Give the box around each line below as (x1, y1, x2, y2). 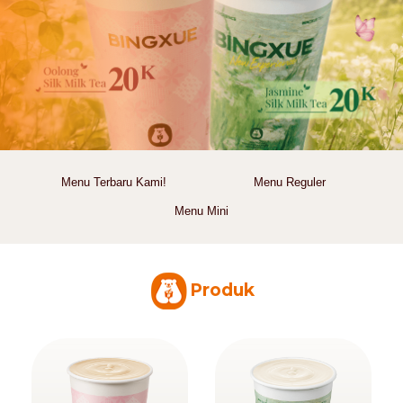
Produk (190, 280, 255, 301)
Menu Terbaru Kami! (60, 175, 166, 189)
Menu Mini (174, 203, 228, 218)
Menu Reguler (253, 175, 326, 189)
